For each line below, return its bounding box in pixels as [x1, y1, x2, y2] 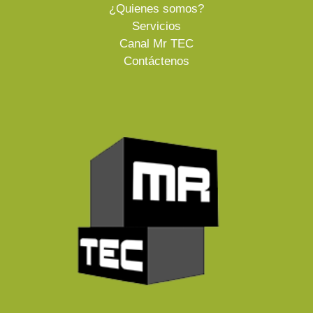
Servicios [132, 20, 181, 33]
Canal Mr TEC [119, 37, 194, 50]
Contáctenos [124, 54, 189, 68]
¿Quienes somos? [109, 2, 204, 15]
